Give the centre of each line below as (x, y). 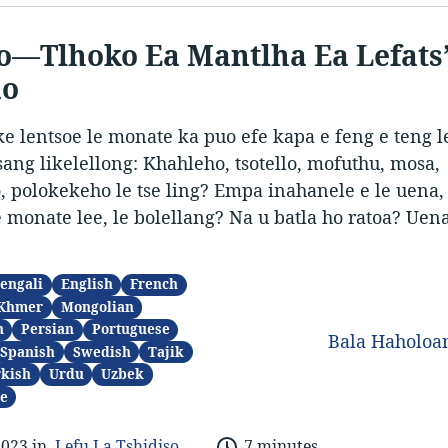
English (86, 284)
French (154, 284)
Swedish (101, 351)
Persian (48, 329)
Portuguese (130, 329)
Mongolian (97, 306)
